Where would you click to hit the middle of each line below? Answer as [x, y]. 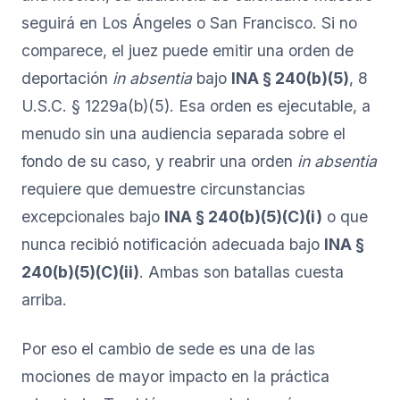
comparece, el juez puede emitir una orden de [187, 50]
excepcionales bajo [93, 216]
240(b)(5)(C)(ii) [80, 271]
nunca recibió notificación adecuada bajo [173, 244]
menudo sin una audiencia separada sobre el [183, 133]
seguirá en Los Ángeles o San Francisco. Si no [189, 22]
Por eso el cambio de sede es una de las [168, 348]
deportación [67, 78]
